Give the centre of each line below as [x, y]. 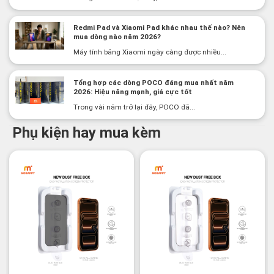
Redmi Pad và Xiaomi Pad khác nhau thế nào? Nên [159, 28]
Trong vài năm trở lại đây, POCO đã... [134, 107]
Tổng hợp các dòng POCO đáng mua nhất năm [153, 82]
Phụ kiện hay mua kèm [87, 132]
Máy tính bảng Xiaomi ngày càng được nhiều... [150, 52]
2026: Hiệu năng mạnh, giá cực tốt [132, 91]
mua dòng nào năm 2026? [117, 37]
